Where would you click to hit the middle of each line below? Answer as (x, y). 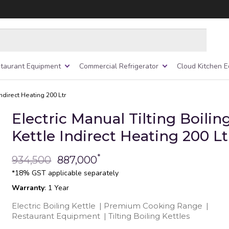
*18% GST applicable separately (65, 173)
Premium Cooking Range (153, 205)
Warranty (28, 188)
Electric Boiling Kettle (54, 205)
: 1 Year (57, 188)
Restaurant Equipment (56, 216)
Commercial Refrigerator (119, 66)
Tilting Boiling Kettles (149, 216)
